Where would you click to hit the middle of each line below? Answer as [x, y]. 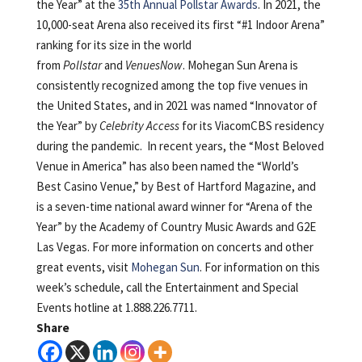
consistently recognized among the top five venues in [172, 85]
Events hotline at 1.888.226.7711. [116, 307]
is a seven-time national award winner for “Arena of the [174, 206]
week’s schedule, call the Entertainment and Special [167, 287]
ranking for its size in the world [114, 44]
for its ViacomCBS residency [251, 125]
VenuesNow [154, 65]
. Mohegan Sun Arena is [240, 65]
